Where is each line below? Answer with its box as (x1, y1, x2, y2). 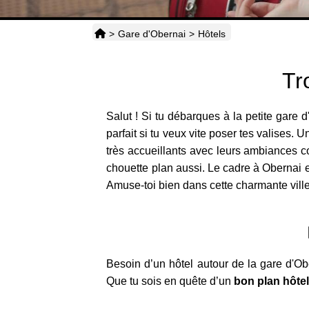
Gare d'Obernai (118, 28, 186, 40)
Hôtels (198, 28, 226, 40)
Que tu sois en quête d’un (106, 275, 235, 287)
